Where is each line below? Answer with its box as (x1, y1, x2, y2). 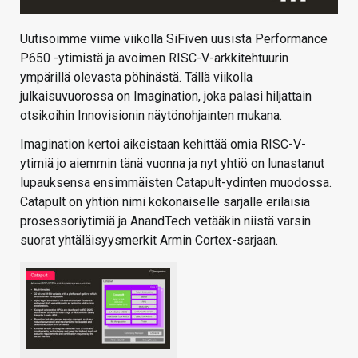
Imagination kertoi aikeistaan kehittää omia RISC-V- (20, 136, 306, 152)
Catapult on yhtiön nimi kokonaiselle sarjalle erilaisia (20, 193, 310, 209)
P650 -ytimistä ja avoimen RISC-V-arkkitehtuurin (20, 50, 288, 66)
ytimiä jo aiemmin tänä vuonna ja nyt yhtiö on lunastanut (20, 155, 324, 171)
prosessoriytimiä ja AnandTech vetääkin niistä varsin (20, 213, 311, 229)
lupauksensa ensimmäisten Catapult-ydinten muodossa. (20, 174, 332, 190)
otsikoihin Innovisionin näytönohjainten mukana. (20, 107, 282, 123)
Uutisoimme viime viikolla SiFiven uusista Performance (20, 30, 328, 46)
